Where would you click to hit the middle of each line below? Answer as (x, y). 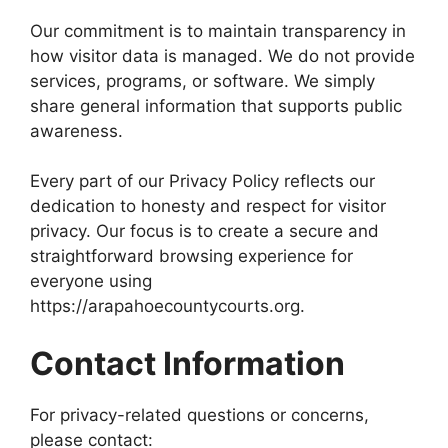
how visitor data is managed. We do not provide (222, 55)
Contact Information (187, 363)
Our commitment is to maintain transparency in (218, 30)
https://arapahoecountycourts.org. (167, 306)
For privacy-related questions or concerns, (199, 414)
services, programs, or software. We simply (202, 80)
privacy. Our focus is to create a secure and (204, 231)
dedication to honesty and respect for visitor (208, 206)
